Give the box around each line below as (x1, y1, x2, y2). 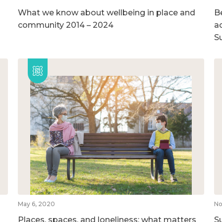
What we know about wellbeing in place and (17, 7, 195, 17)
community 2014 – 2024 (17, 20, 113, 30)
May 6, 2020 (17, 200, 55, 208)
